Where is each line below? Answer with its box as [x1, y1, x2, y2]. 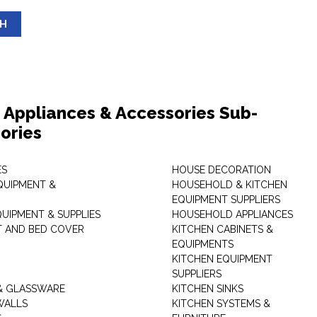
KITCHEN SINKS [171, 283, 243, 294]
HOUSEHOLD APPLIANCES [171, 209, 293, 220]
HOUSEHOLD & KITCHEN [171, 179, 287, 190]
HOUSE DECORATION [171, 164, 271, 175]
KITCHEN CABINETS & [171, 224, 273, 235]
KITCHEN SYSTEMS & [171, 298, 270, 309]
